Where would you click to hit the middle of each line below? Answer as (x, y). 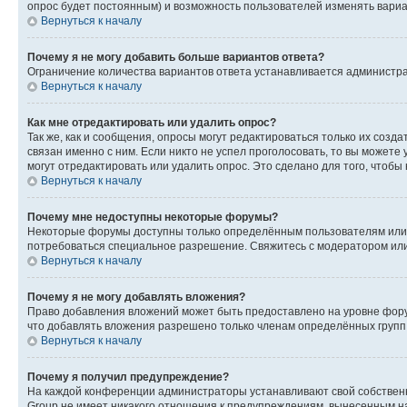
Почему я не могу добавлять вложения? (136, 297)
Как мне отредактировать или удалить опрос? (152, 122)
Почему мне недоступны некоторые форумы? (153, 217)
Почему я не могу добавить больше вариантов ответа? (176, 57)
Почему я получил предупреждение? (128, 377)
